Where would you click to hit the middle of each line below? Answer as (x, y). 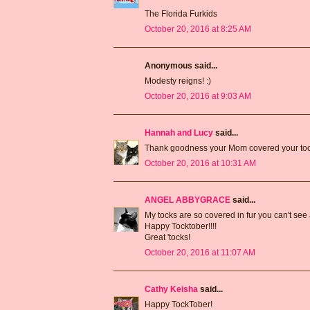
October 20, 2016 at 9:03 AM (198, 96)
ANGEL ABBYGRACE (188, 200)
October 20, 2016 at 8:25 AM (198, 29)
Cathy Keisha (171, 289)
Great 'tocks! (167, 237)
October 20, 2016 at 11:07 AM (200, 252)
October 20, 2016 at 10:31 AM (200, 163)
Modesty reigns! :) (178, 81)
